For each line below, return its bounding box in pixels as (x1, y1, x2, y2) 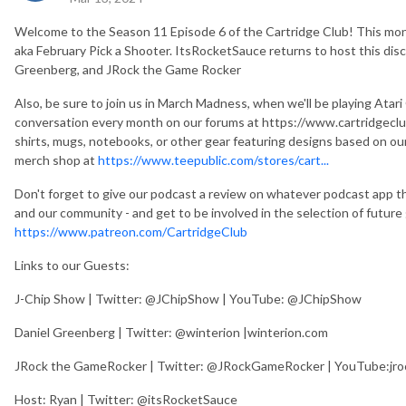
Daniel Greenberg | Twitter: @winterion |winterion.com (14, 324, 328, 340)
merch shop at (14, 151, 98, 168)
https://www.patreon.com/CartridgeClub (14, 223, 247, 239)
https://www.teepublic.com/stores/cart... (98, 151, 329, 168)
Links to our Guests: (14, 256, 130, 273)
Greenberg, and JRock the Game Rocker (14, 61, 241, 77)
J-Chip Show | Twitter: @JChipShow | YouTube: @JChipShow (14, 290, 362, 306)
